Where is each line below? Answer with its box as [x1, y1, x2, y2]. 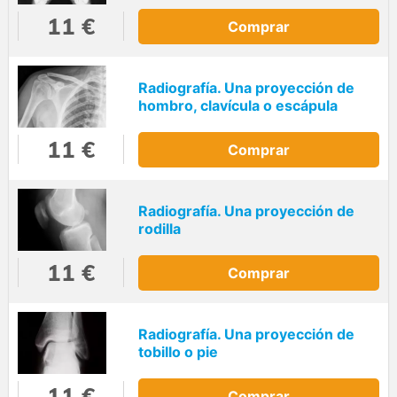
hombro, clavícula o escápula [138, 97, 338, 115]
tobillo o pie [138, 343, 218, 362]
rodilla [138, 220, 181, 238]
